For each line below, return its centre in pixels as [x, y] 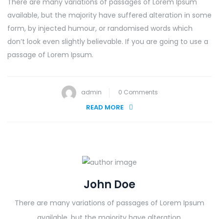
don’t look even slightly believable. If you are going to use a [108, 42]
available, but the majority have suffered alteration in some [109, 15]
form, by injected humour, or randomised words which [100, 29]
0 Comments [138, 92]
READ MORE [105, 108]
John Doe [109, 184]
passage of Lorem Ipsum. [50, 55]
